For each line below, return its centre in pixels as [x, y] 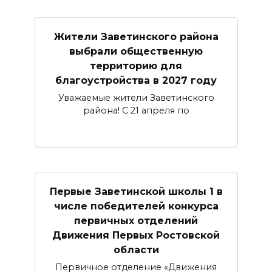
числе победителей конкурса [136, 206]
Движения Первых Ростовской [136, 235]
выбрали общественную [136, 51]
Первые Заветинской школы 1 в [136, 191]
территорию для [136, 66]
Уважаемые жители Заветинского [136, 98]
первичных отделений [136, 220]
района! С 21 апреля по [136, 111]
